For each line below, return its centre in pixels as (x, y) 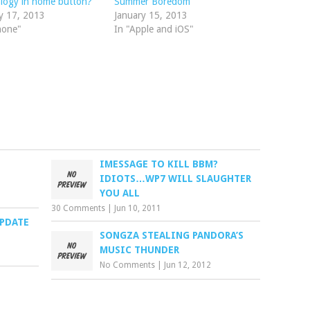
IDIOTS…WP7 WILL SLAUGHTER (176, 179)
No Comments (128, 265)
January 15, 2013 (151, 15)
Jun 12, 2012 (188, 265)
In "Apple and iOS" (154, 29)
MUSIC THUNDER (140, 250)
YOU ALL (120, 193)
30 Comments (79, 208)
